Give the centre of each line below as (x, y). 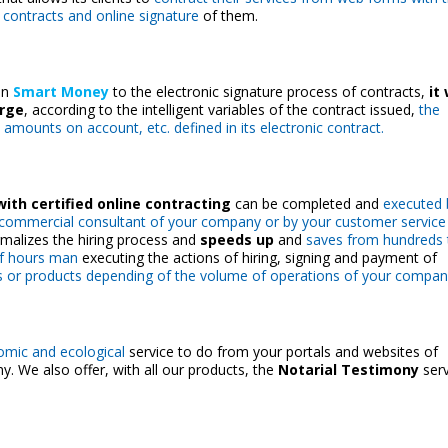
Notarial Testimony (348, 369)
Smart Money (62, 91)
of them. (228, 15)
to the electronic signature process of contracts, (270, 91)
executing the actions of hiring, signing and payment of (257, 257)
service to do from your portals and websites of (281, 351)
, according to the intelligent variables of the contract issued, (221, 109)
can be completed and (306, 203)
